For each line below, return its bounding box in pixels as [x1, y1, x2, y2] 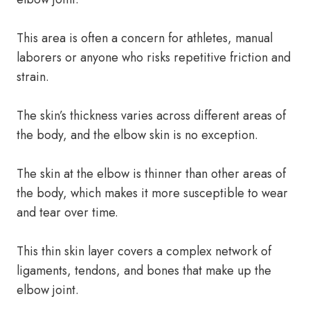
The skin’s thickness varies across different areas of [17, 107, 286, 125]
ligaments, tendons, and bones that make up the [17, 262, 271, 280]
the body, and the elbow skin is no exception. [17, 126, 258, 144]
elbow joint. [17, 281, 79, 299]
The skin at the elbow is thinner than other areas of [17, 165, 286, 183]
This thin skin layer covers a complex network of [17, 242, 271, 260]
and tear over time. [17, 203, 118, 221]
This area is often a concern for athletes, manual [17, 29, 273, 47]
